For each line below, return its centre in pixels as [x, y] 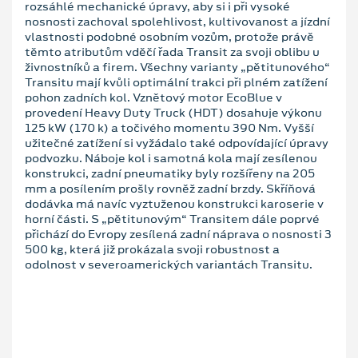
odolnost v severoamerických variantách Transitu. [171, 264]
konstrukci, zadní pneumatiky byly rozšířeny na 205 [170, 173]
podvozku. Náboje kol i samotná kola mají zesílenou [171, 158]
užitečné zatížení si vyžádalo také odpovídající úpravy [177, 143]
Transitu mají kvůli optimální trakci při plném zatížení [176, 82]
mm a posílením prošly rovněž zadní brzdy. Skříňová [170, 188]
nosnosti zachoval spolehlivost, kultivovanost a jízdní [177, 21]
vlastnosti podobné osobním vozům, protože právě [169, 36]
